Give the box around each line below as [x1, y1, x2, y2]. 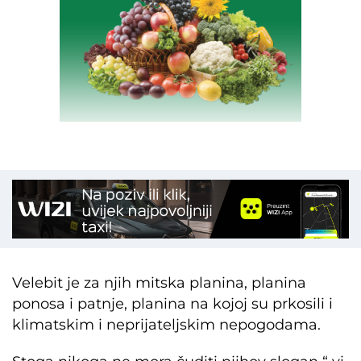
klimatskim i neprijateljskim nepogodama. [12, 315, 321, 334]
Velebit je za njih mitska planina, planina [12, 273, 306, 292]
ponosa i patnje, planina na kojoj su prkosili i [12, 294, 333, 313]
